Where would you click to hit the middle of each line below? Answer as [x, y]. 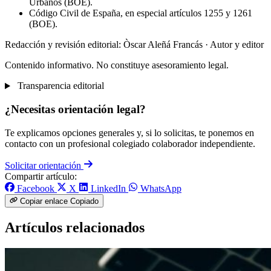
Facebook [36, 188]
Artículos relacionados [75, 228]
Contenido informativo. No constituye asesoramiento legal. [117, 65]
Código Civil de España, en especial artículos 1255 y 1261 [141, 13]
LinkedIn [108, 188]
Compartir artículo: [41, 176]
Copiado [85, 201]
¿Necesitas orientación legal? [75, 109]
